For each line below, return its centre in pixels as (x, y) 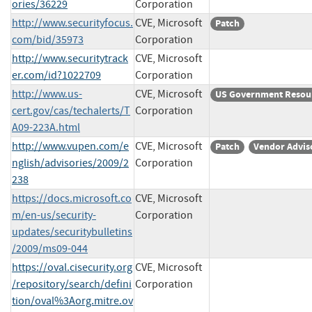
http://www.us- (47, 94)
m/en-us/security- (54, 215)
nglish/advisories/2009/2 (70, 163)
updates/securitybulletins (72, 232)
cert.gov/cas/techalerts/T (71, 110)
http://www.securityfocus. (72, 23)
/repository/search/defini (72, 284)
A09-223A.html (46, 127)
